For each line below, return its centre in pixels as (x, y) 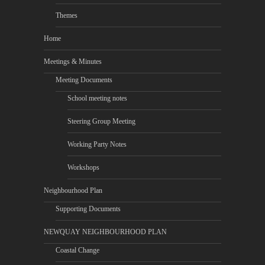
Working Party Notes (97, 144)
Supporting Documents (88, 209)
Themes (67, 15)
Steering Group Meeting (101, 121)
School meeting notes (97, 98)
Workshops (83, 167)
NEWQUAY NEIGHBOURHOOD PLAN (105, 232)
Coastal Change (77, 250)
